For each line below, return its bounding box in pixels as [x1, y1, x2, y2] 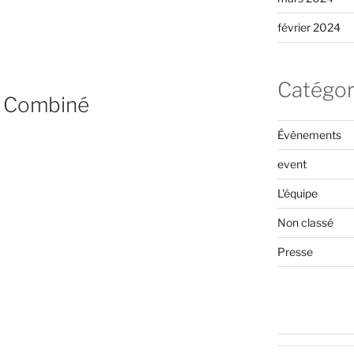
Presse [277, 244, 313, 258]
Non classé [277, 215, 333, 229]
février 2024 [277, 21, 341, 35]
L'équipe [277, 186, 318, 200]
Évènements [277, 127, 341, 141]
